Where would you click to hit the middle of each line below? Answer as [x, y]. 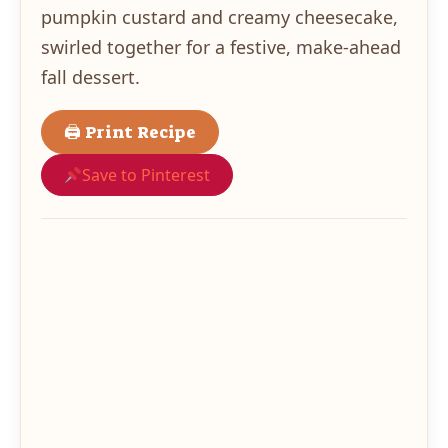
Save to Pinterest [146, 174]
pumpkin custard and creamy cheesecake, [219, 16]
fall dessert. [90, 76]
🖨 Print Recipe [130, 131]
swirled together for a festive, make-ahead [221, 46]
